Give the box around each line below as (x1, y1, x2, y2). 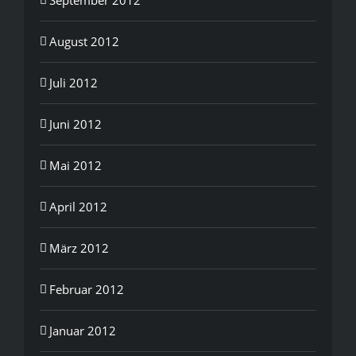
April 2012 (49, 198, 107, 215)
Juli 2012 (49, 74, 98, 91)
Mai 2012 (49, 157, 102, 173)
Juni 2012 (49, 115, 102, 132)
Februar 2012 (49, 281, 124, 297)
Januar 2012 (49, 322, 116, 339)
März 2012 (49, 239, 109, 256)
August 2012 (49, 33, 119, 49)
